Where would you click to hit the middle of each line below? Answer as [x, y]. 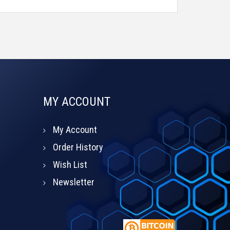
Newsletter [73, 182]
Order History [78, 147]
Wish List [70, 165]
